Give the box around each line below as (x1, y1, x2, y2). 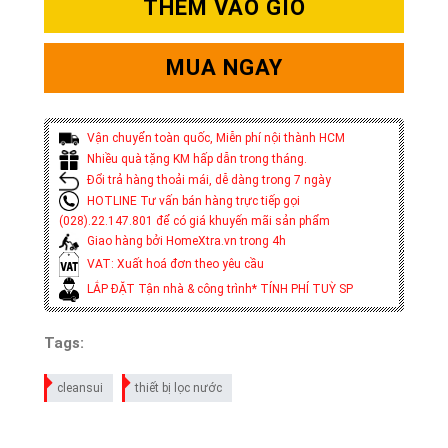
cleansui (56, 381, 103, 396)
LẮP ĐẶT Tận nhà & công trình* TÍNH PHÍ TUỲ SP (83, 281, 353, 296)
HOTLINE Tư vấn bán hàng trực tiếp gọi (83, 193, 300, 208)
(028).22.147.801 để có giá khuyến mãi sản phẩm (58, 214, 330, 229)
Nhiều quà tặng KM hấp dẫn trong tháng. (83, 151, 307, 166)
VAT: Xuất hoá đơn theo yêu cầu (83, 256, 264, 271)
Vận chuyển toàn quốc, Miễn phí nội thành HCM (83, 131, 345, 146)
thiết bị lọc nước (134, 381, 222, 396)
